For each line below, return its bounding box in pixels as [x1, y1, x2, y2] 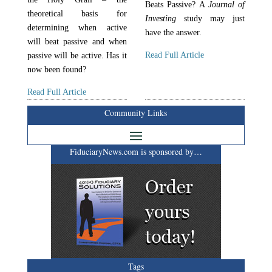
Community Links [104, 107, 168, 118]
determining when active [27, 23, 127, 32]
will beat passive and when [27, 37, 127, 46]
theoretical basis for [27, 9, 127, 18]
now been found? [27, 65, 86, 74]
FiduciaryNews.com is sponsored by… [69, 146, 202, 157]
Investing [144, 13, 176, 23]
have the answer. [144, 27, 202, 37]
